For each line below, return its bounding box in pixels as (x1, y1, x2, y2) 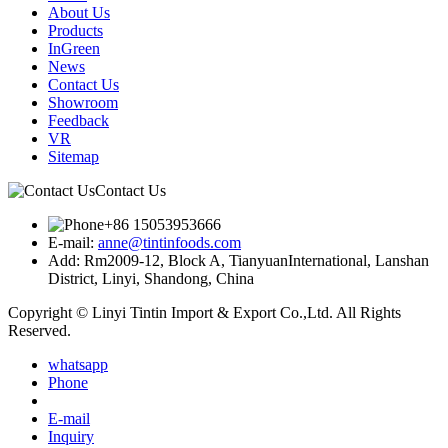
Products (48, 21, 103, 39)
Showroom (48, 93, 118, 111)
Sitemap (48, 147, 99, 165)
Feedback (48, 111, 109, 129)
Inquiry (48, 427, 94, 445)
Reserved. (8, 321, 71, 339)
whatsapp (48, 355, 108, 373)
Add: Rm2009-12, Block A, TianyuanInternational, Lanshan (48, 251, 429, 269)
